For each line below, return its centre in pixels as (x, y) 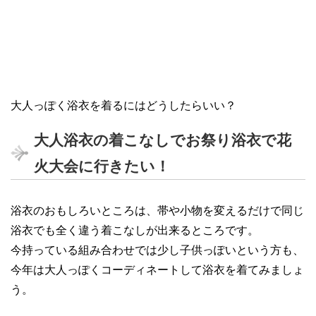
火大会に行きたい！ (102, 166)
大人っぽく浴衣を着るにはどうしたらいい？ (123, 106)
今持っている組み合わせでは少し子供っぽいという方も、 (157, 250)
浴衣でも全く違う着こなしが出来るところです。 (135, 231)
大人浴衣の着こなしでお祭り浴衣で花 (163, 140)
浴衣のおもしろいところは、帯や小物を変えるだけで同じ (157, 211)
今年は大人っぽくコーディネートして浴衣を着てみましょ (157, 270)
